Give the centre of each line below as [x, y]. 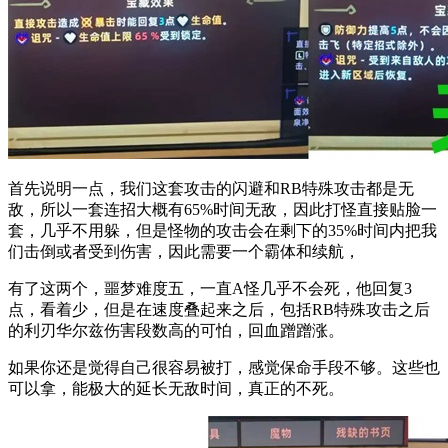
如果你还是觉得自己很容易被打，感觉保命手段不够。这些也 [224, 367]
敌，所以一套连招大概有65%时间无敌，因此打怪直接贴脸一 [222, 209]
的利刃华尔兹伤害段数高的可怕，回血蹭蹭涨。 [176, 330]
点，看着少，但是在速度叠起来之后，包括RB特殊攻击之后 [219, 309]
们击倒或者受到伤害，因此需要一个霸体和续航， [184, 251]
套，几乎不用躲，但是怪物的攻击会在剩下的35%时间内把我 [222, 230]
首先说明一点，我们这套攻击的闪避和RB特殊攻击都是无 [211, 188]
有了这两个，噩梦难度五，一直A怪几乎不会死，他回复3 [210, 288]
